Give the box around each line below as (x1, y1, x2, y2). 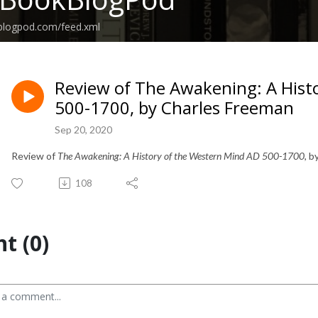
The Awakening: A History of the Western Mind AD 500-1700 (57, 149, 305, 162)
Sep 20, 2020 (55, 123, 112, 136)
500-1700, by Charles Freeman (55, 95, 294, 119)
